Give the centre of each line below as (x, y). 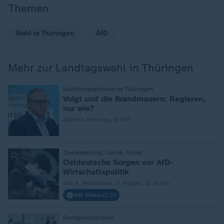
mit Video (87, 195)
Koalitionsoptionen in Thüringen (108, 89)
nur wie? (78, 108)
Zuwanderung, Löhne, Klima (102, 152)
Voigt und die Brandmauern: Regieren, (134, 99)
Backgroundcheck (88, 217)
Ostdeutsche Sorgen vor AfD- (118, 162)
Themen (28, 8)
